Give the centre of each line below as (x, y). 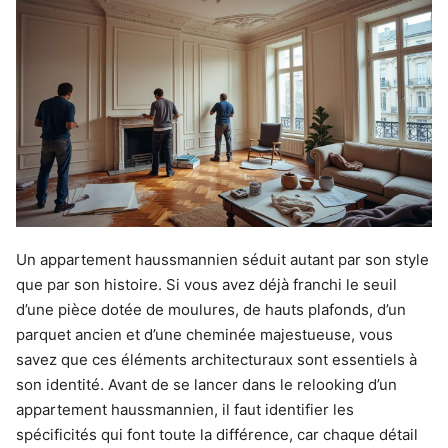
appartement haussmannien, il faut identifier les (185, 409)
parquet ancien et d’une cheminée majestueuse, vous (204, 334)
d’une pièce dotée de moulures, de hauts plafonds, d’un (211, 309)
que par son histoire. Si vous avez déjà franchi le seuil (206, 284)
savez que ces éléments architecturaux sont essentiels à (216, 359)
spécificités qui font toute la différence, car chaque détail (217, 434)
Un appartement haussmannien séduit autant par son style (222, 259)
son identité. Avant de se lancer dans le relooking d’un (206, 384)
